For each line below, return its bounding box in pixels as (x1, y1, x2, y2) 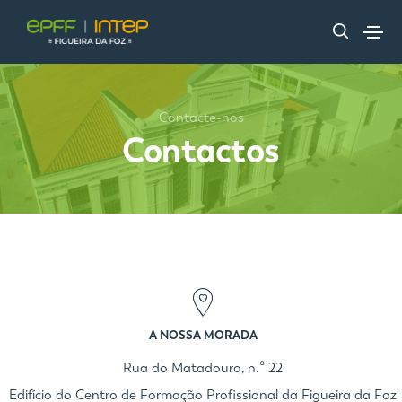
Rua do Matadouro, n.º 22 (123, 360, 283, 376)
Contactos (122, 129, 280, 170)
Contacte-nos (158, 109, 244, 126)
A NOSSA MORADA (148, 328, 258, 342)
